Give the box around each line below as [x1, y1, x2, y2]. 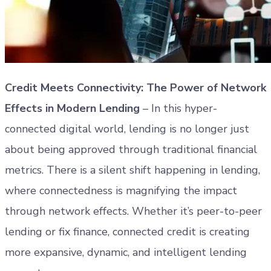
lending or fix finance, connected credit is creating [5, 224, 250, 239]
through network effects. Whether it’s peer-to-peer [5, 204, 262, 218]
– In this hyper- [140, 101, 217, 116]
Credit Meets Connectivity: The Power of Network [5, 80, 266, 95]
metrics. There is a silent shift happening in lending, [5, 163, 260, 177]
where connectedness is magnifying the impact [5, 183, 237, 198]
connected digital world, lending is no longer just [5, 122, 249, 136]
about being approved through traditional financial [5, 142, 257, 157]
